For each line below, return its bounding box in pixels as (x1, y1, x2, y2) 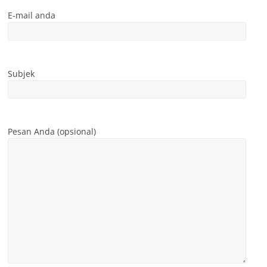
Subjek (8, 67, 35, 79)
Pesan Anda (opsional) (8, 125, 97, 137)
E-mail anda (8, 10, 56, 21)
